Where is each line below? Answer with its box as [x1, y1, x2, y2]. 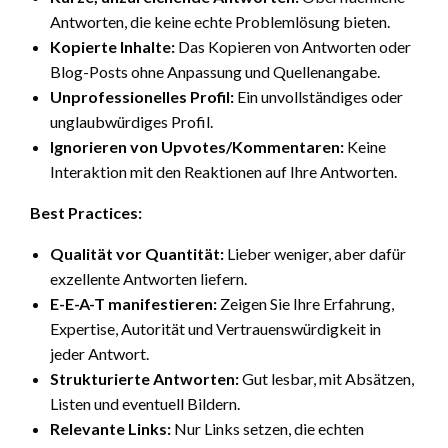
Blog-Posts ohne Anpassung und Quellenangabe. [50, 61, 380, 81]
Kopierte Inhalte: [50, 36, 175, 56]
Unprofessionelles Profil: [50, 86, 234, 106]
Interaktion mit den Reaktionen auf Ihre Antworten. [50, 161, 397, 181]
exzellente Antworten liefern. [50, 268, 247, 288]
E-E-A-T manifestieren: [50, 293, 217, 313]
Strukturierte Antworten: [50, 368, 239, 388]
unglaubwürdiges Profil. [50, 111, 213, 131]
